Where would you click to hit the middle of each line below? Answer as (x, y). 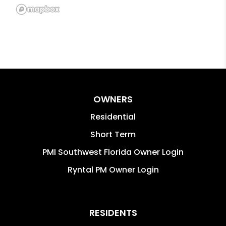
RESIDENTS (113, 212)
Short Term (113, 134)
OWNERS (113, 99)
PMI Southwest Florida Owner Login (113, 152)
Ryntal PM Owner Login (113, 169)
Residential (113, 117)
